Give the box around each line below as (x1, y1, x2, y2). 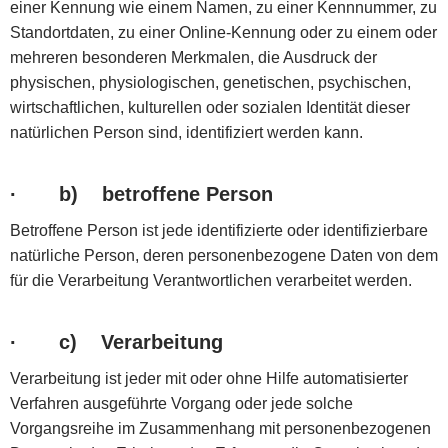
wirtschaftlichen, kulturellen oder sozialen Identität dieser (10, 98, 410, 116)
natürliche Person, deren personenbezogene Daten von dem (10, 246, 438, 264)
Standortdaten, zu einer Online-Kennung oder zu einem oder (10, 23, 437, 41)
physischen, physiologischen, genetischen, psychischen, (10, 73, 411, 91)
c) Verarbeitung (59, 330, 223, 353)
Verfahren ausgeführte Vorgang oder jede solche (10, 394, 353, 412)
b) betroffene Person (59, 182, 273, 205)
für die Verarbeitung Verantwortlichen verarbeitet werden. (10, 271, 412, 289)
